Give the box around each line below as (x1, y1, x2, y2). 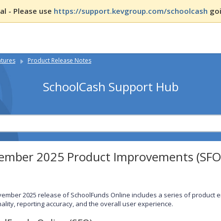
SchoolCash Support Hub (42, 78, 179, 95)
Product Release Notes (27, 56, 91, 65)
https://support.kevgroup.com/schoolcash (53, 6, 210, 16)
